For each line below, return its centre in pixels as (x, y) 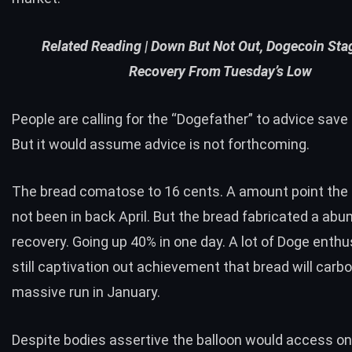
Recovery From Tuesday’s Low (220, 71)
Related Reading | (96, 46)
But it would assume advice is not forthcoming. (161, 144)
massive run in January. (86, 292)
